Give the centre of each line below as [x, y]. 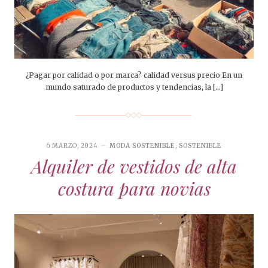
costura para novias [134, 188]
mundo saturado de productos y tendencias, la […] [134, 87]
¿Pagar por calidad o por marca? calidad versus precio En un [134, 75]
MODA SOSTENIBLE [142, 145]
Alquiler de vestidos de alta [134, 166]
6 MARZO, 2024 [73, 145]
